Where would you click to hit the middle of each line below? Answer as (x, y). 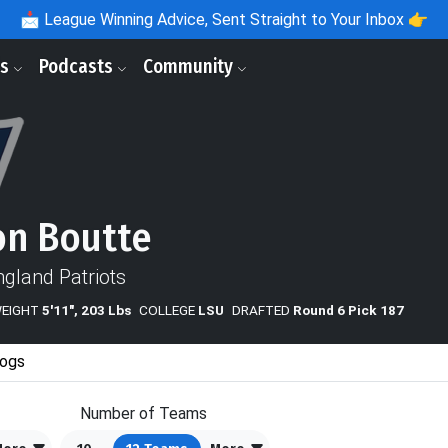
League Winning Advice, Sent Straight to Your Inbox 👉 (234, 19)
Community (190, 66)
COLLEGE (167, 309)
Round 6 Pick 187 (348, 309)
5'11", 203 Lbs (86, 309)
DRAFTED (261, 309)
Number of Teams (143, 413)
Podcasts (78, 66)
